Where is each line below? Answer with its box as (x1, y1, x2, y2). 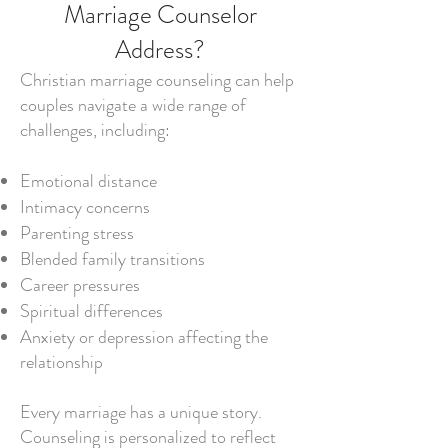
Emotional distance (20, 168, 157, 194)
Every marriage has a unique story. (20, 399, 262, 425)
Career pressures (20, 272, 140, 298)
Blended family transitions (20, 246, 205, 272)
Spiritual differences (20, 298, 163, 324)
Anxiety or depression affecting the (20, 324, 268, 350)
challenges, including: (20, 117, 170, 143)
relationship (20, 349, 103, 375)
